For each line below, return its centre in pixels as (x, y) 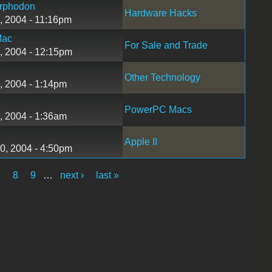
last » (108, 175)
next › (72, 175)
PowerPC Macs (158, 109)
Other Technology (162, 77)
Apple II (141, 141)
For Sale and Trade (166, 45)
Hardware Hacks (160, 13)
